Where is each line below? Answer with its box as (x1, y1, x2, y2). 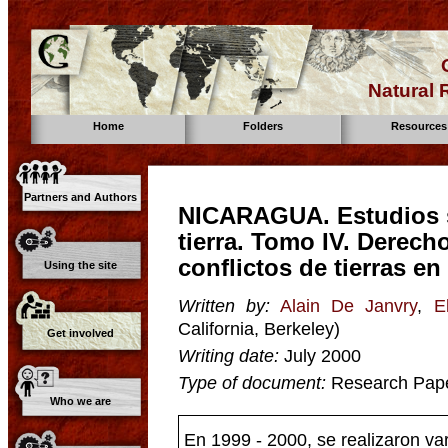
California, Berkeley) (178, 318, 340, 339)
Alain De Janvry (280, 295, 418, 316)
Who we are (50, 395, 112, 407)
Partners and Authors (24, 191, 138, 203)
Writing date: (178, 345, 279, 366)
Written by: (178, 295, 271, 316)
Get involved (47, 327, 115, 339)
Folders (243, 120, 283, 132)
